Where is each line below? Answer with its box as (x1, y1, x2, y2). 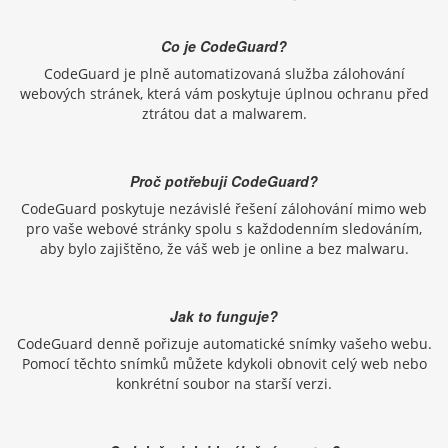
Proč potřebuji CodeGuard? (130, 171, 318, 192)
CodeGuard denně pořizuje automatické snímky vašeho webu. (16, 334, 432, 354)
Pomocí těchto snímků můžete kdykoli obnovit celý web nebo (21, 354, 427, 374)
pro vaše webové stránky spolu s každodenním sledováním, (26, 219, 422, 239)
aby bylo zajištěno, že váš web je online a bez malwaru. (39, 239, 409, 259)
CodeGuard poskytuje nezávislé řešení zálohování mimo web (21, 199, 427, 219)
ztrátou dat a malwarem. (141, 104, 307, 124)
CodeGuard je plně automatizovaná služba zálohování (43, 64, 405, 84)
